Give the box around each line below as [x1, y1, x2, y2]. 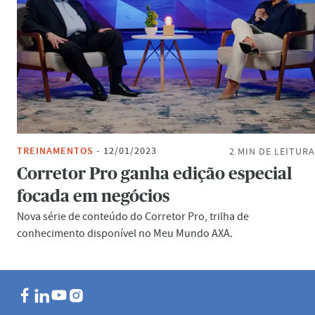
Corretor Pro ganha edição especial [17, 166, 292, 183]
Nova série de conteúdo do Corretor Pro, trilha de [17, 210, 249, 224]
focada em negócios [17, 188, 169, 205]
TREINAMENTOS [17, 144, 94, 157]
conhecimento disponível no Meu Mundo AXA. [17, 226, 233, 240]
